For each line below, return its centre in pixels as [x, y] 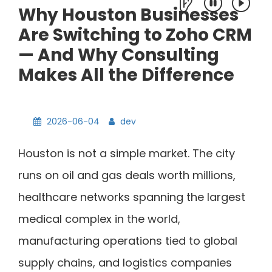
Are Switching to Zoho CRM [135, 35]
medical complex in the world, [99, 219]
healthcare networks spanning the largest [132, 197]
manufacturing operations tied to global [128, 240]
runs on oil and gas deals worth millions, [127, 175]
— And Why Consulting [119, 55]
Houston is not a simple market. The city [127, 153]
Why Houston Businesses [128, 15]
